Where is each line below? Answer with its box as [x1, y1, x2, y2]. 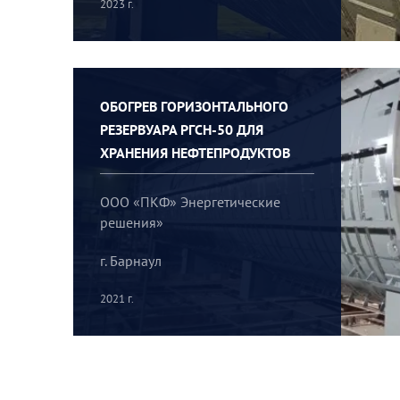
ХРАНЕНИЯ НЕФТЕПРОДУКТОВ [100, 144, 291, 162]
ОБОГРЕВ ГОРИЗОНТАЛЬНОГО [100, 97, 289, 116]
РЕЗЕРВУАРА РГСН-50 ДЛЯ [100, 121, 264, 139]
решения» [100, 212, 164, 231]
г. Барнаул [100, 251, 162, 270]
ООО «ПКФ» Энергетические [100, 192, 281, 211]
